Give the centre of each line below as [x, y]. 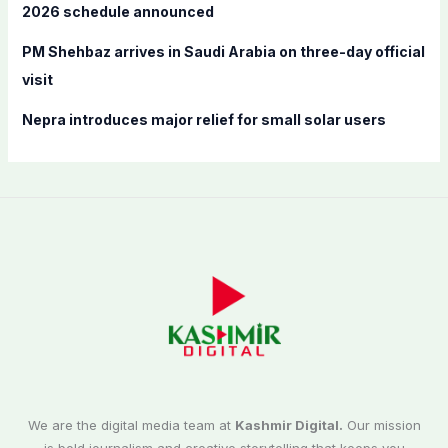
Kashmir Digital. [288, 425]
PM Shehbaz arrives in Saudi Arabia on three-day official [223, 52]
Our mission [381, 425]
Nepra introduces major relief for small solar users [203, 120]
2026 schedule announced [117, 12]
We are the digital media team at [131, 425]
